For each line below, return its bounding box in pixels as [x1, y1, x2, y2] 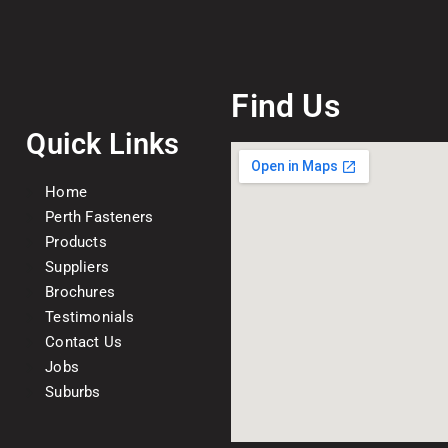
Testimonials [45, 307, 135, 326]
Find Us [231, 87, 340, 126]
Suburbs [45, 382, 101, 401]
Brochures [45, 282, 115, 301]
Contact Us [45, 332, 123, 351]
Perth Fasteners [45, 207, 154, 226]
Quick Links [26, 126, 180, 161]
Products [45, 232, 107, 251]
